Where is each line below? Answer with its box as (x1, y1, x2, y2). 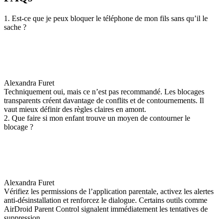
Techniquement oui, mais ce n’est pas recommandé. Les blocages (4, 88, 204, 96)
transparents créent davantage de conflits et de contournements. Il (4, 96, 204, 105)
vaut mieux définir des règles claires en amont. (4, 105, 146, 113)
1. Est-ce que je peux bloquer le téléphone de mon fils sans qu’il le (4, 14, 208, 22)
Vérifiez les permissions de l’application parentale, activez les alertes (4, 187, 214, 196)
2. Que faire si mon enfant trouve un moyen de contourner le (4, 114, 190, 122)
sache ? (4, 23, 26, 31)
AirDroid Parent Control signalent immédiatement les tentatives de (4, 205, 208, 213)
